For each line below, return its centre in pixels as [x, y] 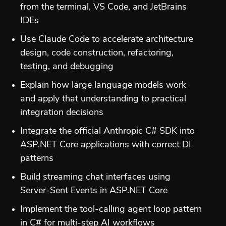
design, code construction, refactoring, [97, 53]
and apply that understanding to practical [103, 99]
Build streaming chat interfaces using [95, 177]
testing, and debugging [67, 67]
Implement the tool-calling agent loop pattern [111, 209]
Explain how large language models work [103, 85]
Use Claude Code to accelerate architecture [107, 39]
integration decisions [62, 112]
